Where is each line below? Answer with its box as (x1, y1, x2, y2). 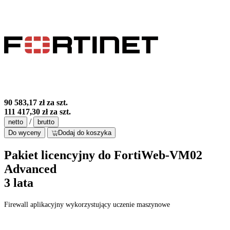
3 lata (4, 176, 33, 190)
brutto (37, 118, 54, 126)
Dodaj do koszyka (58, 129, 111, 137)
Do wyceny (8, 129, 41, 137)
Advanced (4, 162, 56, 176)
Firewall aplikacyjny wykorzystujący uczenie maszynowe (4, 201, 170, 209)
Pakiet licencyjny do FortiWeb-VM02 (4, 148, 202, 162)
